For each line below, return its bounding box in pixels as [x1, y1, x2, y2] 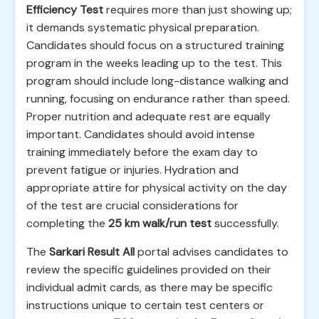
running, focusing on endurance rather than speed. [26, 91, 290, 106]
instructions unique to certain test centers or [26, 298, 264, 313]
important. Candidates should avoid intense [26, 127, 255, 142]
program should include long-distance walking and [26, 73, 288, 88]
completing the [26, 216, 108, 231]
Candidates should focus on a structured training [26, 38, 284, 53]
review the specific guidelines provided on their [26, 262, 271, 277]
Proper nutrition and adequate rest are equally [26, 109, 271, 124]
